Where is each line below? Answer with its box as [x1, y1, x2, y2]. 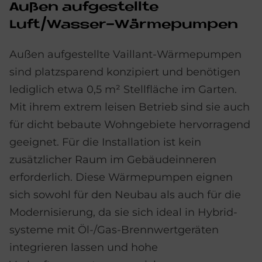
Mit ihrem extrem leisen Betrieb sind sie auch [9, 100, 250, 113]
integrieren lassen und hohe [9, 240, 158, 254]
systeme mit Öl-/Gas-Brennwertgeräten [9, 223, 219, 236]
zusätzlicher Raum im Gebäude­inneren [9, 153, 216, 166]
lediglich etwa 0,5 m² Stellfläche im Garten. [9, 82, 237, 96]
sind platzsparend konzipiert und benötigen [9, 65, 240, 78]
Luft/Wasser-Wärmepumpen [9, 18, 238, 31]
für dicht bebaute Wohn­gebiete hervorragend [9, 118, 250, 131]
